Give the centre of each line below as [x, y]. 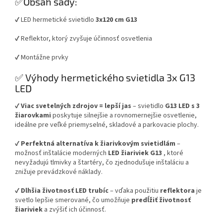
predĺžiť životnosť [161, 200]
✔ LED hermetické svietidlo [55, 20]
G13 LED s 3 [182, 106]
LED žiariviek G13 [135, 153]
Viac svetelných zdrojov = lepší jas [76, 106]
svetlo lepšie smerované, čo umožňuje [73, 200]
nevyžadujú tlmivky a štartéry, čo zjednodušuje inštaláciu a [102, 163]
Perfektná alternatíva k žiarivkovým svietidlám [98, 144]
